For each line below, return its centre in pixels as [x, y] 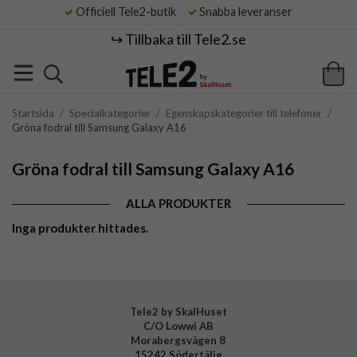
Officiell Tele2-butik [129, 12]
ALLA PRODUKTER [178, 203]
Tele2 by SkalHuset [178, 312]
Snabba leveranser [245, 12]
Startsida [33, 113]
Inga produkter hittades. [80, 228]
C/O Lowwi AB [178, 326]
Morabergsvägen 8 [178, 340]
